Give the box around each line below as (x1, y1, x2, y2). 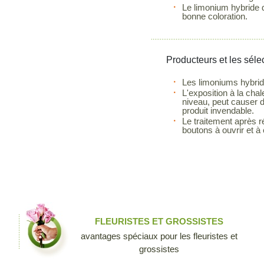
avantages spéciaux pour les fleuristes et (80, 231, 237, 241)
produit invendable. (182, 105, 255, 115)
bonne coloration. (182, 11, 248, 21)
